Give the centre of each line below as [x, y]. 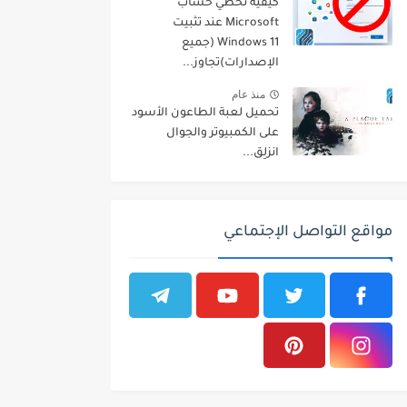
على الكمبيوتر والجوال [223, 134]
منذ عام [248, 94]
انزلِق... [261, 154]
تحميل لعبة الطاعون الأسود [205, 114]
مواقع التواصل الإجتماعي [308, 233]
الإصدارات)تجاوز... [231, 64]
